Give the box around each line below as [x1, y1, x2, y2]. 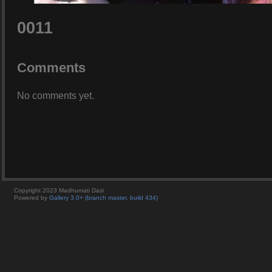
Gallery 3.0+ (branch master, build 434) [49, 194, 158, 201]
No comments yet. [17, 90, 94, 101]
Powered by [14, 194, 49, 201]
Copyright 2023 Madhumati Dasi [14, 186, 104, 194]
